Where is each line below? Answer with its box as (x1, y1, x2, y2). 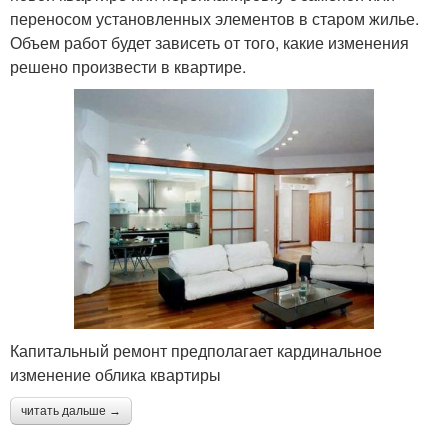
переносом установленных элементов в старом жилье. (10, 6, 419, 30)
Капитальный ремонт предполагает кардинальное (10, 339, 382, 363)
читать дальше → (21, 404, 121, 419)
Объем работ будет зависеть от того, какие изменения (10, 30, 409, 54)
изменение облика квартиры (10, 363, 221, 387)
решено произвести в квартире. (10, 54, 246, 78)
